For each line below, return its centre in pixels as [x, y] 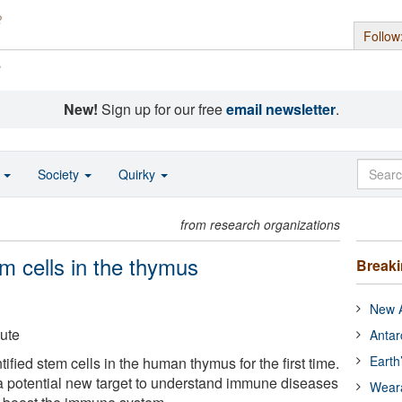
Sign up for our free [162, 109]
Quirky [139, 174]
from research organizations [261, 224]
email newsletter [280, 109]
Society [60, 174]
